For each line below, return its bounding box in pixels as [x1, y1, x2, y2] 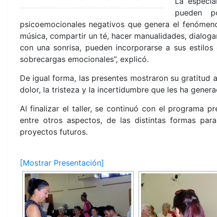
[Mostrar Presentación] [19, 158, 104, 168]
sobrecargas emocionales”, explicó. [19, 54, 149, 64]
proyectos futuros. [19, 127, 88, 137]
